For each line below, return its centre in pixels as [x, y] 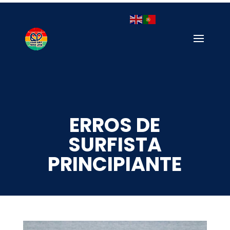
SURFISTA [115, 145]
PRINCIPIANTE [115, 164]
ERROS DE [115, 125]
